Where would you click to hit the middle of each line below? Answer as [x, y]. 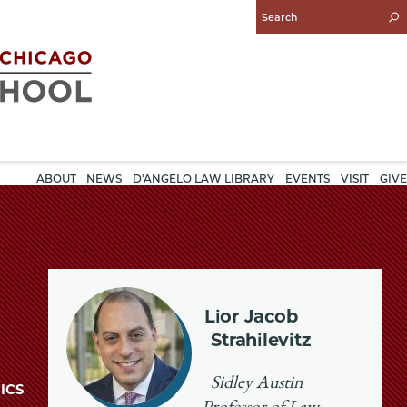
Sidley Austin [256, 384]
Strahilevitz [261, 339]
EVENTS [308, 178]
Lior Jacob [251, 316]
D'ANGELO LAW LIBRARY [204, 178]
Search [279, 36]
